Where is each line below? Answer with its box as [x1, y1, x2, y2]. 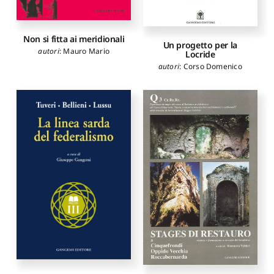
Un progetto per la [163, 39, 238, 51]
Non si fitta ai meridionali [23, 32, 125, 45]
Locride [185, 48, 215, 61]
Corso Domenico [183, 61, 242, 72]
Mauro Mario [63, 45, 109, 56]
